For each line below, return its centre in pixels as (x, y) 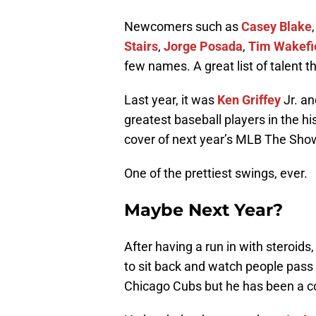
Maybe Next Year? (203, 210)
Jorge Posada (203, 47)
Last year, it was (171, 100)
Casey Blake (276, 27)
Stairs (141, 47)
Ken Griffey (249, 100)
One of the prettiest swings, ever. (216, 174)
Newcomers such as (183, 27)
